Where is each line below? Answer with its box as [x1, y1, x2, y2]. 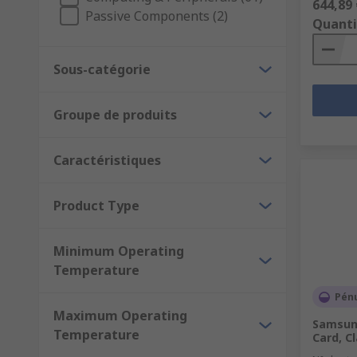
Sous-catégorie [53, 61, 151, 79]
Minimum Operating [53, 242, 184, 261]
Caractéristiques [53, 151, 161, 170]
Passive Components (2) [85, 7, 228, 25]
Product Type [53, 197, 139, 215]
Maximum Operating [53, 307, 187, 325]
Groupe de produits [53, 106, 177, 124]
